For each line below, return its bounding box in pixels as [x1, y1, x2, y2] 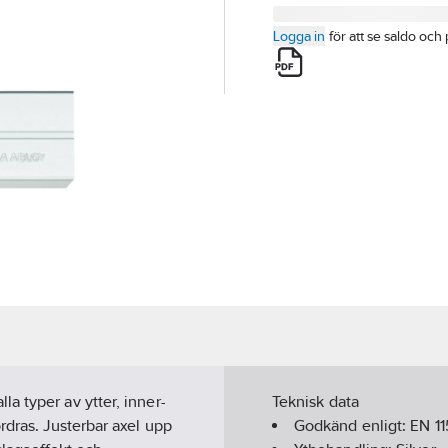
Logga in [273, 28, 325, 44]
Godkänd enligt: [294, 416, 411, 436]
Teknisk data [272, 392, 359, 412]
